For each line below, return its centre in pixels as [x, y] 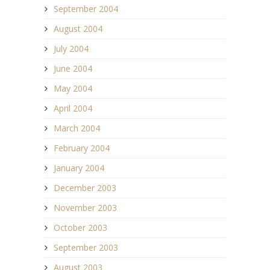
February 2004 [82, 148]
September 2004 [86, 9]
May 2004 [73, 89]
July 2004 [71, 49]
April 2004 [73, 108]
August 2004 [78, 29]
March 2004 [77, 128]
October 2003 [80, 228]
